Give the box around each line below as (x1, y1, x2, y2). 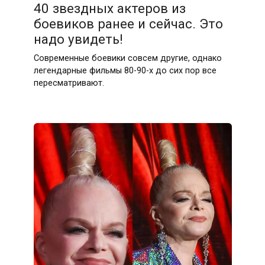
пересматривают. (33, 78, 104, 89)
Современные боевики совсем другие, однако (33, 53, 222, 64)
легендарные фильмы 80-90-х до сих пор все (33, 66, 216, 76)
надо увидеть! (33, 31, 123, 47)
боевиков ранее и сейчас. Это (33, 16, 223, 32)
